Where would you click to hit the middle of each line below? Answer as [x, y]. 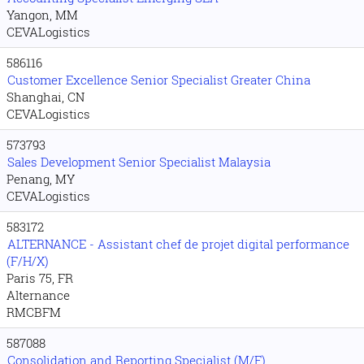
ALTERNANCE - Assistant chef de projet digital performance [178, 244]
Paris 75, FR [40, 278]
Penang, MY [41, 179]
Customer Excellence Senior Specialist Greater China [159, 80]
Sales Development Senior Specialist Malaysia [139, 162]
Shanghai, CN [45, 97]
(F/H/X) [28, 261]
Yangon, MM [42, 15]
